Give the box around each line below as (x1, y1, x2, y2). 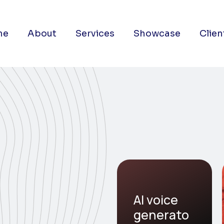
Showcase (133, 28, 180, 39)
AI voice (133, 191, 178, 209)
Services (75, 28, 114, 39)
